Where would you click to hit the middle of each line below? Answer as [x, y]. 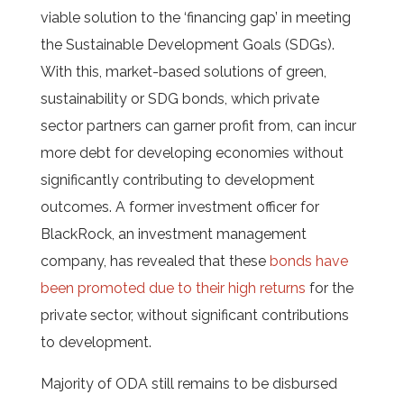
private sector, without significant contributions [194, 315]
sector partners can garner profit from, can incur [198, 126]
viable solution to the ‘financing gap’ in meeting [195, 18]
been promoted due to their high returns [173, 288]
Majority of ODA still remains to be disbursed [188, 384]
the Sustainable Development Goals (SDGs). [187, 45]
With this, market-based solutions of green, [183, 72]
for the [329, 288]
